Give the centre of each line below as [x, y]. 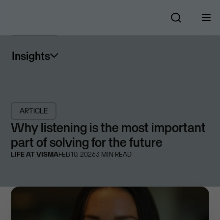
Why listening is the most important [109, 127]
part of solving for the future [87, 142]
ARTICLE [34, 111]
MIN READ [116, 154]
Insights [31, 56]
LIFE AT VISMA [35, 154]
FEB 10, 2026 [77, 154]
